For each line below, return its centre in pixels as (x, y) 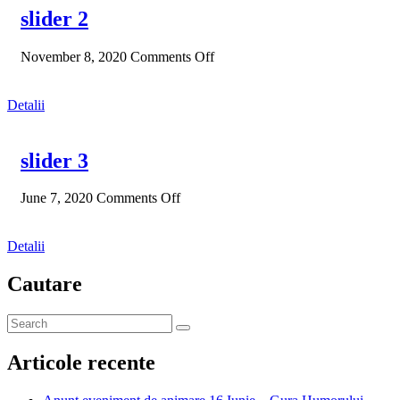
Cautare (45, 284)
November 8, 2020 (74, 56)
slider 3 (54, 160)
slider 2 (54, 18)
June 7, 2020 (57, 198)
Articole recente (81, 363)
